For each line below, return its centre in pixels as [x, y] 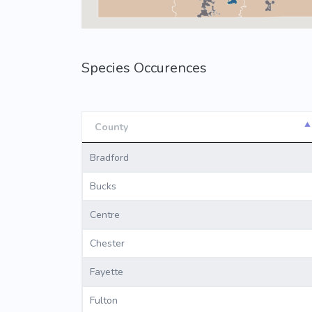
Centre [105, 215]
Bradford [109, 158]
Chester [107, 244]
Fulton [104, 301]
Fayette [107, 272]
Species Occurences [144, 68]
